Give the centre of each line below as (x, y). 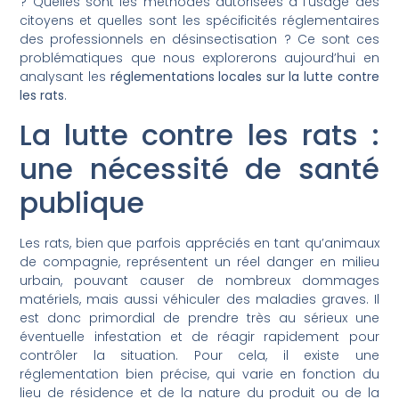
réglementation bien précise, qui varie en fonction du (199, 374)
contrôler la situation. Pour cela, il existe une (199, 355)
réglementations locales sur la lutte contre (244, 77)
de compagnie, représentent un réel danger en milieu (199, 261)
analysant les (65, 77)
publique (82, 202)
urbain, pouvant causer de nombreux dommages (199, 280)
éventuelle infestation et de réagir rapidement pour (199, 336)
